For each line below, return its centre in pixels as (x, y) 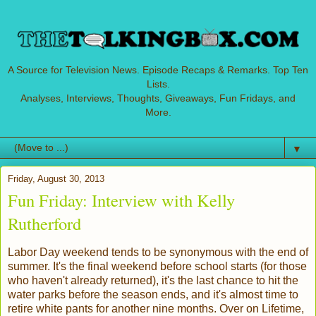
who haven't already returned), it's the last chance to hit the (153, 281)
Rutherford (44, 223)
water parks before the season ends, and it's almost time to (153, 295)
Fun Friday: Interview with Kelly (121, 200)
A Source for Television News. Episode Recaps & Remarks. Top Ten (158, 70)
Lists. (158, 84)
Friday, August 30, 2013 (56, 178)
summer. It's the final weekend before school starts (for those (157, 267)
